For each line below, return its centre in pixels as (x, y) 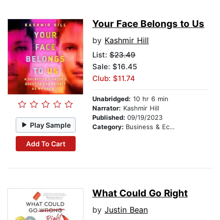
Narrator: (107, 108)
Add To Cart (45, 143)
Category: (109, 127)
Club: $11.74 (114, 79)
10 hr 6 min (150, 99)
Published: (110, 118)
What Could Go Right (140, 193)
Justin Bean (126, 210)
